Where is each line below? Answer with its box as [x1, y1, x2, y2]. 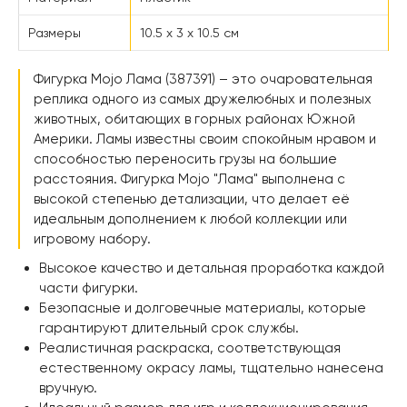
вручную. [38, 379, 97, 396]
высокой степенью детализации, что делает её [34, 190, 350, 207]
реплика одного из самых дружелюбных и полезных [34, 90, 372, 107]
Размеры [28, 25, 81, 40]
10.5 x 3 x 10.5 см [140, 25, 239, 40]
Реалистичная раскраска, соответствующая [38, 339, 341, 356]
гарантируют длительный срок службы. [38, 319, 299, 336]
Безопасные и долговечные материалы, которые [38, 299, 366, 316]
